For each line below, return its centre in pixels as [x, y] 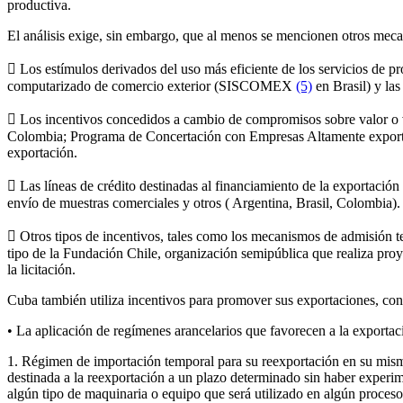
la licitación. [41, 269]
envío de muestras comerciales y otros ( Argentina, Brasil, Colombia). [204, 203]
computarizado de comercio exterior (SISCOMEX [152, 86]
